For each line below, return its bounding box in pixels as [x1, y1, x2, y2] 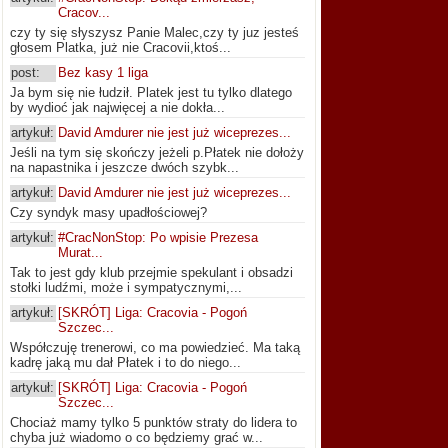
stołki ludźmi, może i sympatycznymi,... [10, 280, 242, 296]
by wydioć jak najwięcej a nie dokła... [10, 100, 225, 116]
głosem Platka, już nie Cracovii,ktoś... [10, 40, 231, 56]
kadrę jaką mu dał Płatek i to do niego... [10, 355, 241, 371]
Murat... [58, 245, 103, 261]
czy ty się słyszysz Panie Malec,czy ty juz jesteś [10, 25, 299, 41]
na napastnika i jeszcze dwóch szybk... [10, 160, 239, 176]
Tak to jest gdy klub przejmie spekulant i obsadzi [10, 265, 293, 281]
